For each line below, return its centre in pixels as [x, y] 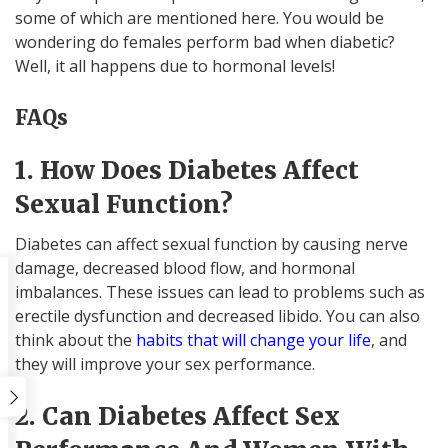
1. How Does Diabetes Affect [187, 170]
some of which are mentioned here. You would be [199, 17]
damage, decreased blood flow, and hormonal [185, 267]
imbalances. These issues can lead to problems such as [220, 291]
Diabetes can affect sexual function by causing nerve [211, 243]
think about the [75, 339]
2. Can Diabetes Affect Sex [177, 416]
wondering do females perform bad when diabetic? [205, 41]
